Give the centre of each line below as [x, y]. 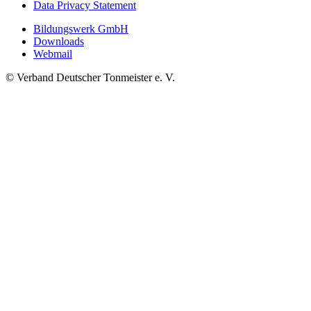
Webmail [53, 54]
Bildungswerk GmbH [81, 29]
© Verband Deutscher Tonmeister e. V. [90, 78]
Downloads [59, 42]
